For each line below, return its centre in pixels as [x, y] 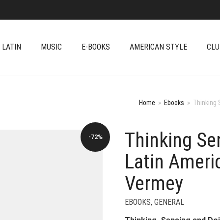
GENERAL [169, 202]
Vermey [154, 183]
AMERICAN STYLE [158, 47]
